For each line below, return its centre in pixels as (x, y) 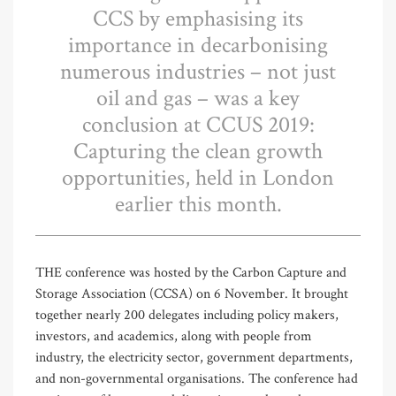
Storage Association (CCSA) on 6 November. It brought (192, 294)
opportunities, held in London (198, 178)
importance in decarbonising (198, 46)
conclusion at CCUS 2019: (198, 125)
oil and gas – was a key (198, 99)
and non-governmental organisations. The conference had (197, 379)
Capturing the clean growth (198, 152)
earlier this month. (198, 205)
